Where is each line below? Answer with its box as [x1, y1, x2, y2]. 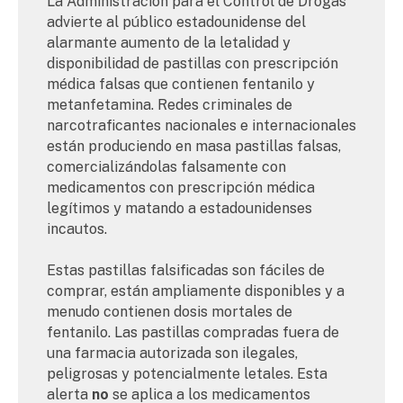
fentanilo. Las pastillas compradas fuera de [47, 324, 339, 342]
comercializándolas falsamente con [47, 158, 286, 176]
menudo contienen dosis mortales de [47, 303, 292, 321]
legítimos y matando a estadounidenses [47, 200, 312, 218]
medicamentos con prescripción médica [47, 179, 315, 197]
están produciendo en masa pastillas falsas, [47, 138, 341, 156]
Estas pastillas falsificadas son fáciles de [47, 262, 325, 280]
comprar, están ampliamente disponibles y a [47, 282, 345, 300]
